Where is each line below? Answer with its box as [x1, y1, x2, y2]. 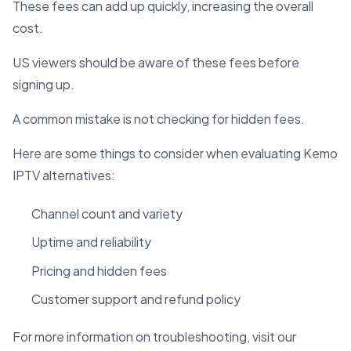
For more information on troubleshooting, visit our [13, 328, 296, 346]
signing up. [13, 75, 74, 92]
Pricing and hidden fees [31, 262, 167, 279]
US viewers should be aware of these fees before [13, 53, 299, 71]
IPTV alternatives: [13, 166, 115, 183]
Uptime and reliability [31, 233, 151, 251]
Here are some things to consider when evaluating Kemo [13, 144, 338, 161]
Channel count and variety [31, 204, 183, 222]
